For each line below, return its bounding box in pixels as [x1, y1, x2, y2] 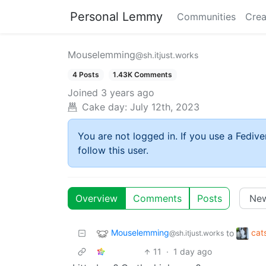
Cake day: [82, 101, 127, 113]
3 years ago [101, 87, 154, 99]
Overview [75, 192, 118, 205]
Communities [177, 11, 236, 23]
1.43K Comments [113, 70, 173, 79]
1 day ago [173, 246, 213, 257]
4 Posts [72, 70, 99, 79]
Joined [68, 87, 98, 99]
